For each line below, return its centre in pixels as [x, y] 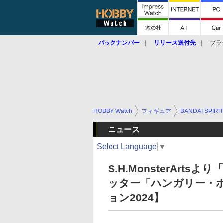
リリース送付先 [175, 43]
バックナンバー [119, 43]
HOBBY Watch [113, 111]
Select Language [127, 146]
